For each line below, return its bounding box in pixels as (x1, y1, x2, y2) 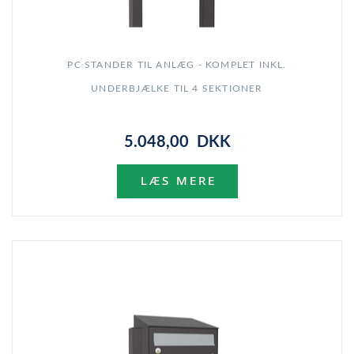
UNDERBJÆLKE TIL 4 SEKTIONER (91, 84, 263, 94)
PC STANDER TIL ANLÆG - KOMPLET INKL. (67, 60, 287, 70)
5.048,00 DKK (123, 134, 231, 151)
